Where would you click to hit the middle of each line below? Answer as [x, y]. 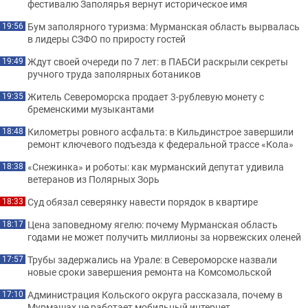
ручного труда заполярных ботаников [114, 74]
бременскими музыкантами [91, 109]
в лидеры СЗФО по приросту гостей [107, 38]
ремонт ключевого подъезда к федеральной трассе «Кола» [161, 144]
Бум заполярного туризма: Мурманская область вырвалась [164, 26]
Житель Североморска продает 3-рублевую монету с [146, 96]
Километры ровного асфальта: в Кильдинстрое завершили [161, 131]
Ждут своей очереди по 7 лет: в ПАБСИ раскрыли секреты [158, 61]
